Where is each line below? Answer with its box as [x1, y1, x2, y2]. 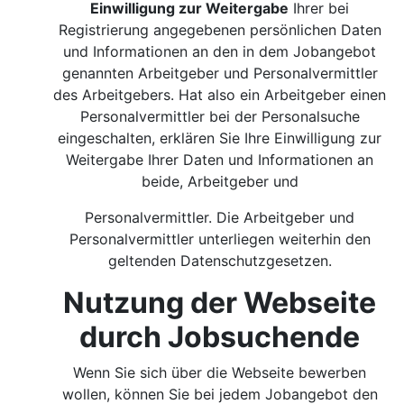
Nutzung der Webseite [63, 285, 377, 320]
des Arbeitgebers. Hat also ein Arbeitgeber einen [53, 86, 387, 104]
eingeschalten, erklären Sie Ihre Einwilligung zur [58, 129, 382, 147]
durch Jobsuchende [79, 319, 361, 354]
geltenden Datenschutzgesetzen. [108, 252, 332, 270]
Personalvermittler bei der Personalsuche [80, 107, 360, 125]
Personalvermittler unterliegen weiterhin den [69, 230, 371, 248]
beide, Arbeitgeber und [142, 172, 298, 190]
